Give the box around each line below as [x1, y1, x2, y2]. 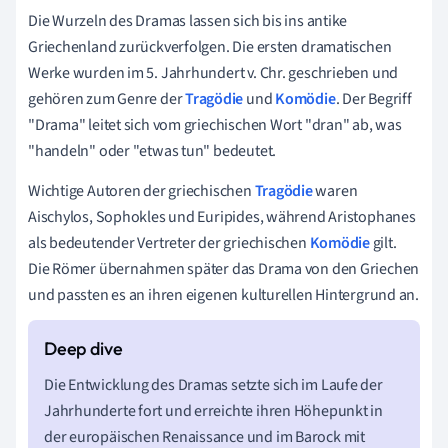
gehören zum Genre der [28, 87, 186, 110]
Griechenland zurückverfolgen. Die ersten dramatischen [28, 35, 392, 58]
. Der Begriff [335, 87, 412, 110]
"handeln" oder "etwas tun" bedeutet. [28, 139, 277, 162]
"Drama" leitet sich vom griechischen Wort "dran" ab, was [28, 113, 402, 136]
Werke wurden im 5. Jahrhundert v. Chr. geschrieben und [28, 61, 399, 84]
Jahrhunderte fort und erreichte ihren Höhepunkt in [44, 399, 383, 422]
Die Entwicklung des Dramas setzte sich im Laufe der [44, 373, 383, 396]
